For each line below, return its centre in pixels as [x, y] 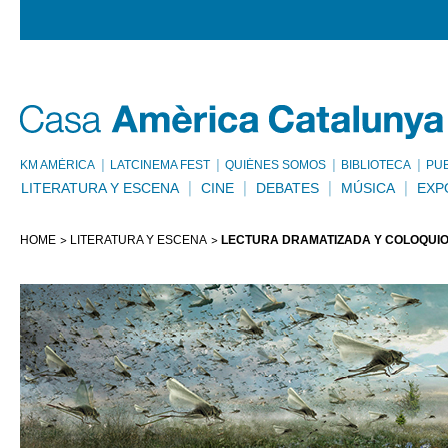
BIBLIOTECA [376, 165]
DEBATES [287, 188]
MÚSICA [368, 188]
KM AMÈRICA [57, 165]
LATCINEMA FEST [160, 165]
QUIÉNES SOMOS [275, 165]
